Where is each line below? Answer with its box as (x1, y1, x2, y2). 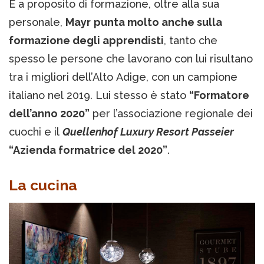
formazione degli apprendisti (9, 34, 164, 47)
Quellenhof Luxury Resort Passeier (62, 125, 234, 138)
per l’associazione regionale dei (90, 107, 253, 120)
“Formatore (189, 88, 249, 101)
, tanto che (164, 34, 217, 47)
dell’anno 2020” (9, 107, 90, 120)
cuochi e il (9, 125, 62, 138)
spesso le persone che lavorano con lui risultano (9, 52, 253, 65)
